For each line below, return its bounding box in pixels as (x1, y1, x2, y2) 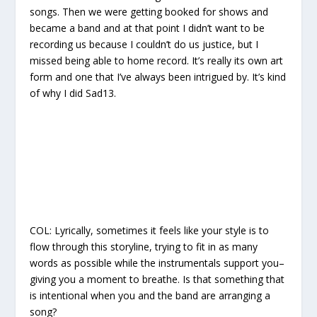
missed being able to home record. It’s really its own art (30, 54, 284, 68)
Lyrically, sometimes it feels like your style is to (54, 224, 270, 238)
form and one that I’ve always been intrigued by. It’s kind (30, 70, 287, 84)
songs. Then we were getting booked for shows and (30, 5, 269, 19)
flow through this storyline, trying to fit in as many (30, 240, 258, 254)
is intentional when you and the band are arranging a (30, 289, 271, 303)
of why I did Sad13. (30, 86, 117, 100)
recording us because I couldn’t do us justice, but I (30, 38, 259, 52)
